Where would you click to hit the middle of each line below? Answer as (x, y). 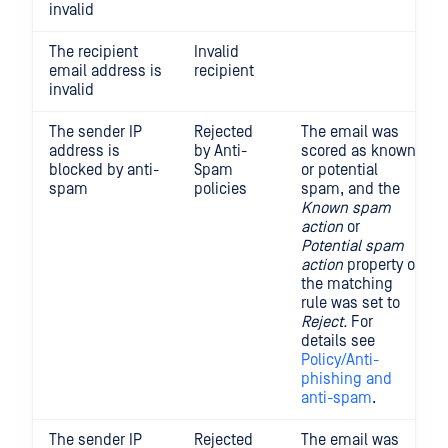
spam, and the (350, 189)
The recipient (93, 52)
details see (338, 341)
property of (381, 265)
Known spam (346, 208)
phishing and (346, 379)
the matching (347, 284)
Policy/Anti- (340, 360)
